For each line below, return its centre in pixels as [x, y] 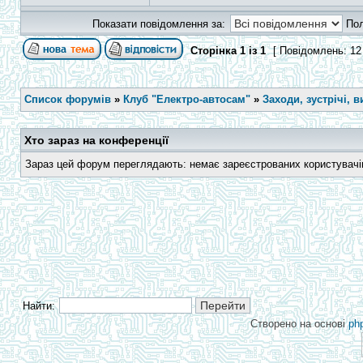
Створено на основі [299, 324]
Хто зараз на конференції [96, 140]
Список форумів [68, 99]
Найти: [39, 306]
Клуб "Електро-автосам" [187, 99]
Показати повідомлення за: [159, 24]
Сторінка [214, 51]
